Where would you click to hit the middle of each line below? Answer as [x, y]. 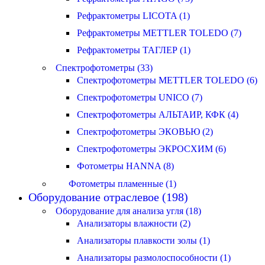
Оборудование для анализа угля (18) [128, 211]
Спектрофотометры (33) [104, 68]
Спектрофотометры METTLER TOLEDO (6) [167, 80]
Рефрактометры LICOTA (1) [133, 16]
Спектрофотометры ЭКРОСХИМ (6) [151, 149]
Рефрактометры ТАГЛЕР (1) [134, 50]
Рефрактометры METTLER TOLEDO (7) [159, 33]
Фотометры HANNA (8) [125, 166]
